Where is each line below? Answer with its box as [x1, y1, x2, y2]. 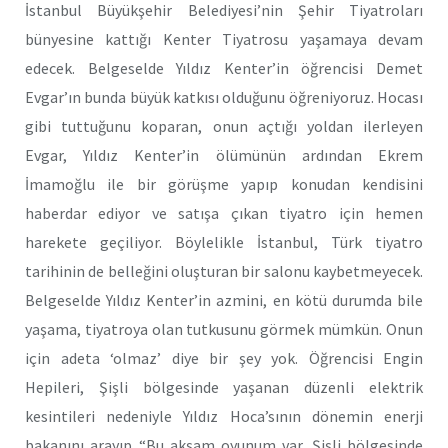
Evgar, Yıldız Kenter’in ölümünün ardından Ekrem [25, 145, 423, 166]
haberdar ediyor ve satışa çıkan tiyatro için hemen [25, 203, 423, 224]
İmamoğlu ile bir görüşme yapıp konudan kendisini [25, 174, 423, 195]
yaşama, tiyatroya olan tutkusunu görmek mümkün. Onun [25, 319, 423, 340]
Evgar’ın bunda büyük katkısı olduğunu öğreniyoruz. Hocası [25, 87, 423, 108]
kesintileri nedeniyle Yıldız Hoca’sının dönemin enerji [25, 406, 423, 427]
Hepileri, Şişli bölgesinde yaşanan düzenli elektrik [25, 377, 423, 398]
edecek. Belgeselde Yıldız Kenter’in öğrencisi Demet [25, 58, 423, 79]
